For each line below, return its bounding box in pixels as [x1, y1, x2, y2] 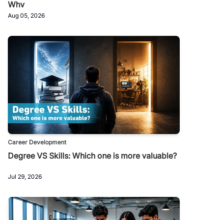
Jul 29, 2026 [8, 173, 42, 181]
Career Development [8, 138, 66, 146]
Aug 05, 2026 [8, 12, 45, 20]
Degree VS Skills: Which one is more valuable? [8, 151, 177, 161]
